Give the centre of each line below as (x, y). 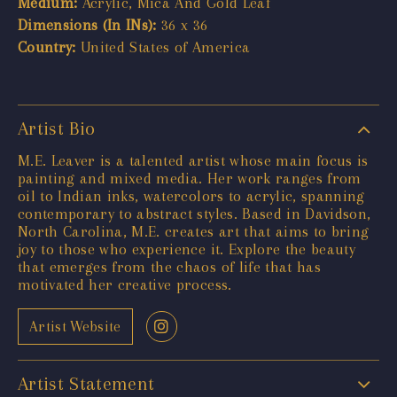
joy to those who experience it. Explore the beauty (187, 249)
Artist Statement (86, 383)
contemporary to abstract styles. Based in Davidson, (195, 213)
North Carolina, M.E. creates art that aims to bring (194, 231)
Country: (47, 47)
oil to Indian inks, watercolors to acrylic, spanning (191, 195)
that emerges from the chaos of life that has (169, 266)
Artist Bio (57, 128)
